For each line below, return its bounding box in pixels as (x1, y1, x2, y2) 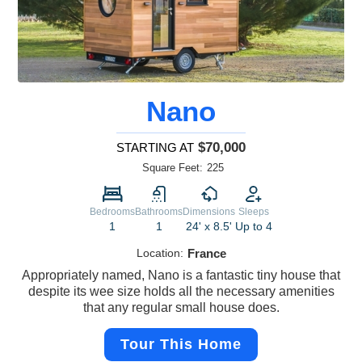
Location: (136, 246, 183, 260)
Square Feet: (142, 162, 203, 175)
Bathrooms (135, 206, 183, 218)
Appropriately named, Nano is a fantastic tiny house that (22, 268, 340, 283)
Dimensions (183, 206, 235, 218)
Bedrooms (90, 206, 135, 218)
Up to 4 (235, 220, 272, 234)
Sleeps (238, 206, 269, 218)
